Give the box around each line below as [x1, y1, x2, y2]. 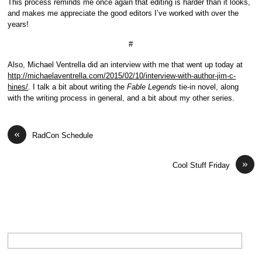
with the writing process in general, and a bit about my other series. [8, 93, 235, 102]
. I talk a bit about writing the [28, 82, 127, 91]
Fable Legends [127, 82, 177, 91]
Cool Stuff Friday [172, 160, 230, 170]
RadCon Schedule [32, 130, 94, 140]
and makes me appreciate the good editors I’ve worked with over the [8, 8, 239, 18]
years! [8, 19, 29, 29]
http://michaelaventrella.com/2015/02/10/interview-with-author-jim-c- [8, 71, 236, 80]
